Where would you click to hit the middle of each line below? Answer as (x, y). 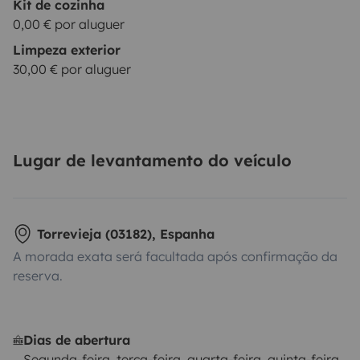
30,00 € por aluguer (72, 69)
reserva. (38, 275)
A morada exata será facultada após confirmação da (175, 256)
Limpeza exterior (67, 49)
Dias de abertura (77, 340)
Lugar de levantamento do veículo (152, 160)
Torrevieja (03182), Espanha (126, 233)
